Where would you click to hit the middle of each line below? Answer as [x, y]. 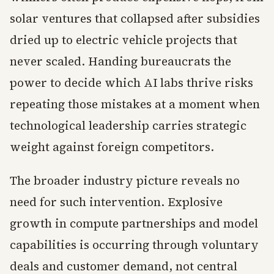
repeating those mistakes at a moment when [135, 104]
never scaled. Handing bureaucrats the [120, 61]
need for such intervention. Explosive [116, 202]
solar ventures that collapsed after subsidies [135, 18]
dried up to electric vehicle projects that [124, 40]
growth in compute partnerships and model [134, 223]
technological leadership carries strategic [128, 125]
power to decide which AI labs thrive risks [131, 83]
